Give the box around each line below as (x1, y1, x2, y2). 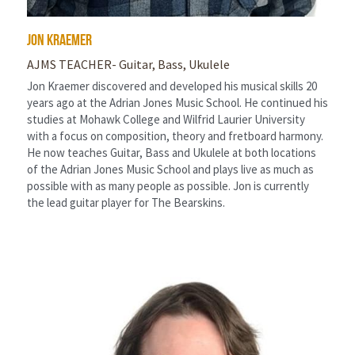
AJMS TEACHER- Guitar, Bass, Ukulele (27, 55, 230, 72)
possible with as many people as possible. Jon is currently (27, 177, 309, 193)
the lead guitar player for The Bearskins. (27, 194, 225, 210)
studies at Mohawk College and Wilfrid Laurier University (27, 111, 305, 127)
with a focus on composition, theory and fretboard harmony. (27, 128, 323, 143)
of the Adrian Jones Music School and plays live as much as (27, 161, 314, 177)
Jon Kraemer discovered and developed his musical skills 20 (27, 78, 317, 94)
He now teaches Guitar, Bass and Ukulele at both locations (27, 144, 316, 160)
